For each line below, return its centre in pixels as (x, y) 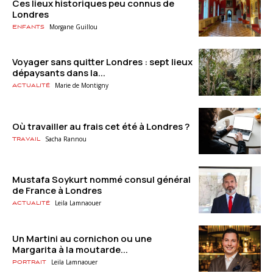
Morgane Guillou (73, 27)
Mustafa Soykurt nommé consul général (101, 180)
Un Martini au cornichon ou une (82, 238)
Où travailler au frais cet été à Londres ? (101, 126)
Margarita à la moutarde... (70, 249)
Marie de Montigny (82, 86)
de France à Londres (57, 191)
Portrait (29, 262)
